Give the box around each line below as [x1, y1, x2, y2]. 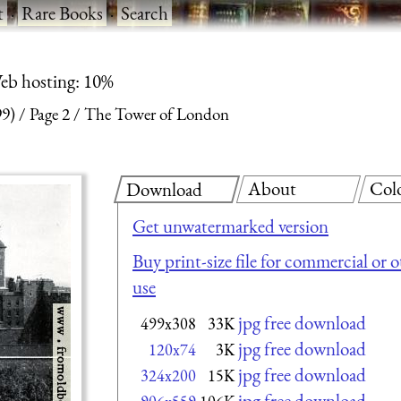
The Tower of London [84, 103, 229, 126]
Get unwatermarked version [132, 213, 328, 238]
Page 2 [30, 103, 70, 126]
